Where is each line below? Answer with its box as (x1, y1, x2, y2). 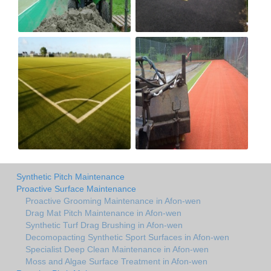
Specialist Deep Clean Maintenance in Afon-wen (25, 244, 209, 254)
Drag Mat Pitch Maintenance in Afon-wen (25, 207, 181, 218)
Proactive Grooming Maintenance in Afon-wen (25, 195, 201, 206)
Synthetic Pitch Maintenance (16, 171, 125, 181)
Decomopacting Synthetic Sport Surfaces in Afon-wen (25, 232, 229, 242)
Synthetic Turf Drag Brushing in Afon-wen (25, 220, 183, 230)
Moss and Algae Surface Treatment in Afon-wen (25, 256, 207, 266)
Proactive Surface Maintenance (16, 183, 136, 194)
